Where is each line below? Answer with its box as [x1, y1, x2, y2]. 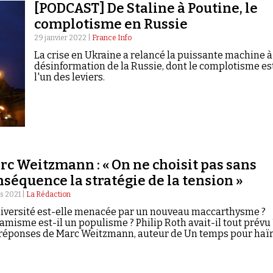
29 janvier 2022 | [34, 34, 93, 43]
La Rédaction [26, 190, 71, 199]
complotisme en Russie [34, 16, 188, 33]
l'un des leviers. [34, 71, 105, 83]
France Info [92, 34, 132, 43]
